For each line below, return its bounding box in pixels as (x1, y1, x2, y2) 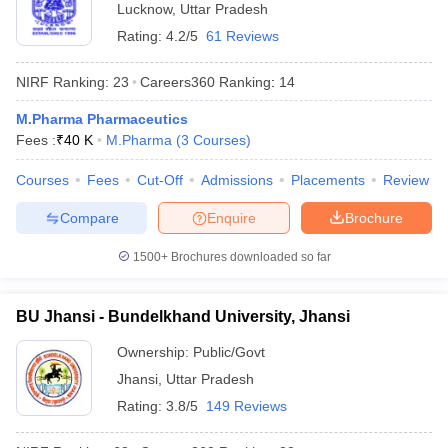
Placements (291, 172, 365, 188)
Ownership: (117, 344, 193, 360)
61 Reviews (206, 28, 279, 44)
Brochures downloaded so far (167, 250, 331, 264)
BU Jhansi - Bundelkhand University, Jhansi (16, 308, 350, 325)
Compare (59, 209, 119, 226)
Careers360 (140, 73, 215, 90)
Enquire (207, 209, 256, 226)
